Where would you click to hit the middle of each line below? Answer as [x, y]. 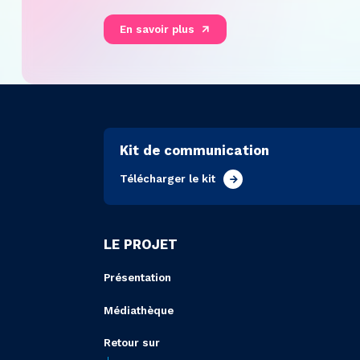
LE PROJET [140, 245]
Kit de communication [195, 151]
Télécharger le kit [168, 178]
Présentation [137, 278]
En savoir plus [157, 29]
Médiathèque [138, 310]
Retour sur [131, 342]
